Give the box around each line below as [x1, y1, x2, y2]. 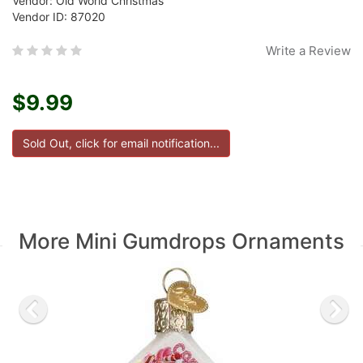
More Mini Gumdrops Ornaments [19, 228, 344, 254]
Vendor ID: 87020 [12, 10, 105, 23]
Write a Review [266, 43, 351, 58]
